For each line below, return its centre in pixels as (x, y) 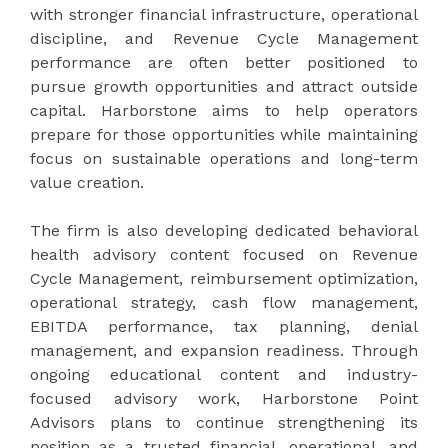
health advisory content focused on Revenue (224, 254)
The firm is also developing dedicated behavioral (224, 230)
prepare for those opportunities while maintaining (224, 134)
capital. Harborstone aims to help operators (224, 110)
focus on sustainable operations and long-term (224, 158)
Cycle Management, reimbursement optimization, (224, 278)
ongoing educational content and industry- (224, 374)
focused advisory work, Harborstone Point (224, 398)
